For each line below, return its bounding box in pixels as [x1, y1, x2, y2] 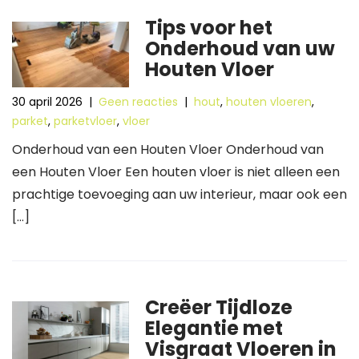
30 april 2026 [12, 94, 83, 110]
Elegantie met [145, 315, 284, 341]
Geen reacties [99, 94, 178, 110]
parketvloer [54, 113, 117, 129]
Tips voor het [145, 14, 273, 41]
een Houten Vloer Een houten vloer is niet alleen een [12, 163, 340, 181]
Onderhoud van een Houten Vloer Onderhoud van [12, 140, 324, 159]
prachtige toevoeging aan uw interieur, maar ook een [12, 185, 347, 204]
